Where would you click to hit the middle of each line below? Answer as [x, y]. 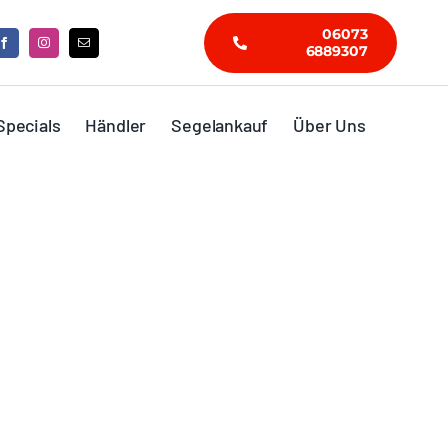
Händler [116, 124]
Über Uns [329, 124]
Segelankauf [220, 124]
